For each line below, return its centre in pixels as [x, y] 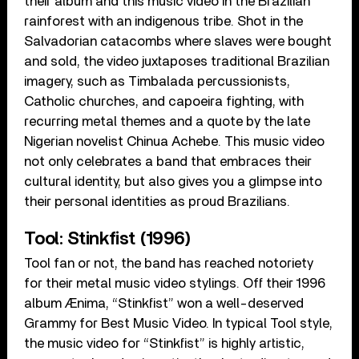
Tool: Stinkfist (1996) [108, 238]
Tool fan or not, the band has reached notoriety [169, 263]
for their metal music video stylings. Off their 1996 [175, 283]
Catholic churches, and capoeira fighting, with [164, 101]
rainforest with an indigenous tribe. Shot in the [164, 21]
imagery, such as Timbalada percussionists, [157, 81]
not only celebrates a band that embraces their [168, 161]
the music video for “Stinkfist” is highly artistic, [165, 343]
